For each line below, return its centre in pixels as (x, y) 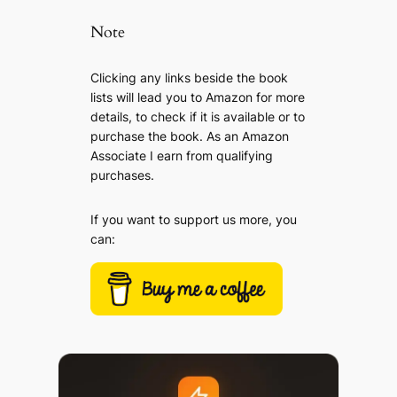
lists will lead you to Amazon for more (198, 97)
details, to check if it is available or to (198, 116)
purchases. (123, 175)
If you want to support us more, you (194, 220)
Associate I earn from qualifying (182, 155)
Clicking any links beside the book (190, 77)
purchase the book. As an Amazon (190, 136)
